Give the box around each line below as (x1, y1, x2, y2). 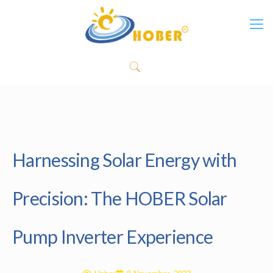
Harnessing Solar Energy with (12, 149, 237, 171)
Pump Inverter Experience (12, 225, 213, 247)
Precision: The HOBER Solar (12, 187, 227, 209)
